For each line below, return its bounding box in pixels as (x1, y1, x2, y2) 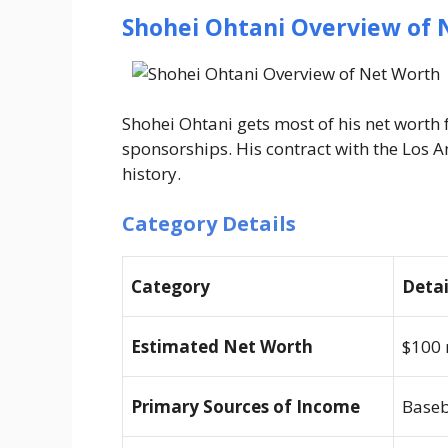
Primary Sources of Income (131, 394, 360, 418)
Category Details (122, 209, 296, 237)
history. (122, 162, 181, 186)
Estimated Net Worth (131, 334, 313, 358)
